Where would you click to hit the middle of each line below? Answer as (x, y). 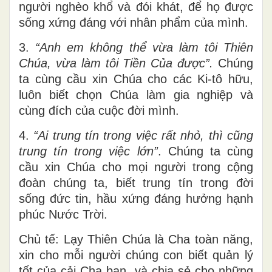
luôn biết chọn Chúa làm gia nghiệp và (136, 94)
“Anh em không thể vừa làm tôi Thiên (144, 47)
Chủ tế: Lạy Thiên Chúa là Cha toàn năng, (136, 239)
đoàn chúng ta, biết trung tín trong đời (136, 182)
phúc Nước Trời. (63, 214)
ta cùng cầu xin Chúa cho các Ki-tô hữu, (136, 79)
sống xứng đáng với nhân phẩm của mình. (134, 22)
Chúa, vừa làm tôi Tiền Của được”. (116, 63)
